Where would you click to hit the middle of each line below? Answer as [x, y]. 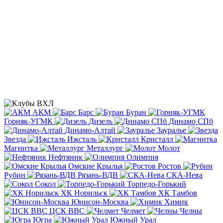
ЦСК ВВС [67, 211]
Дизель [101, 121]
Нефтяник [65, 157]
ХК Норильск [84, 193]
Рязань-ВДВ [98, 175]
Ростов [169, 166]
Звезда [15, 139]
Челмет [133, 211]
